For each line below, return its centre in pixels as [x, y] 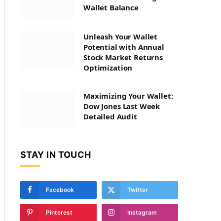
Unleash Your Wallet [121, 37]
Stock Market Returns [123, 57]
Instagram [142, 212]
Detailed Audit [110, 116]
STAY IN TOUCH [56, 155]
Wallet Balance [111, 7]
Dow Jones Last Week [122, 106]
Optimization [108, 68]
